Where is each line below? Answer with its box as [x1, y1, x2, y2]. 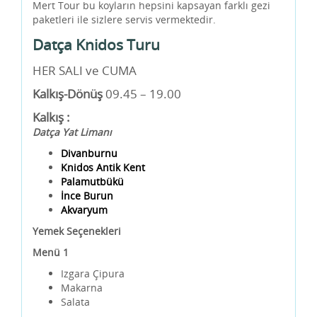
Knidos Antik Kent [61, 161, 145, 175]
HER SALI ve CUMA [33, 62, 137, 79]
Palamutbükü [61, 175, 124, 189]
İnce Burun [61, 189, 113, 203]
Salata [61, 295, 90, 309]
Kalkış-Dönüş [33, 86, 105, 103]
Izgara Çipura [61, 267, 125, 281]
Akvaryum [61, 203, 108, 217]
